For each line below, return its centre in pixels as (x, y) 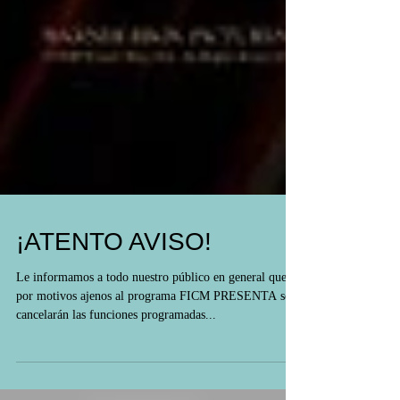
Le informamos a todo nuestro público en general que (151, 309)
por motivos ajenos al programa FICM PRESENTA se (153, 328)
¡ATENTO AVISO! (114, 274)
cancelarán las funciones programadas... (116, 347)
